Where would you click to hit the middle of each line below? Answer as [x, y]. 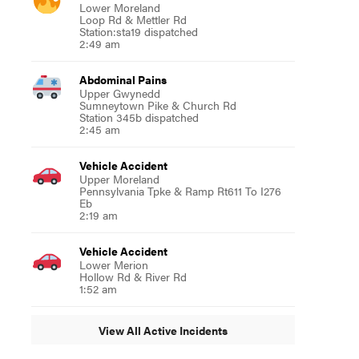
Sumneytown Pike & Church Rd [157, 105]
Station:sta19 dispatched [138, 31]
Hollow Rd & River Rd [133, 276]
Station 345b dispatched [139, 117]
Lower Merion [113, 264]
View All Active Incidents [163, 330]
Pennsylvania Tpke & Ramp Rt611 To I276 [180, 191]
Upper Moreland [119, 179]
